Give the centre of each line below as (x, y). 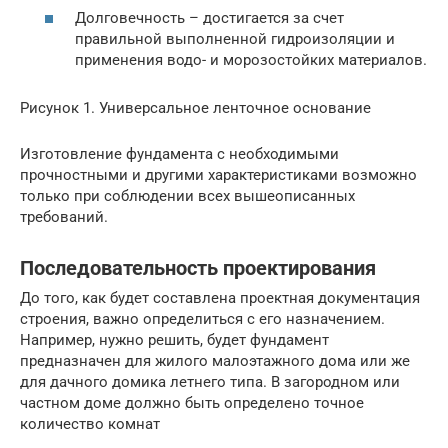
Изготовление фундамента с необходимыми (179, 154)
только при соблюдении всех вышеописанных (187, 196)
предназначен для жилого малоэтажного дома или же (215, 361)
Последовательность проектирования (198, 268)
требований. (64, 217)
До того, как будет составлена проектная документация (220, 298)
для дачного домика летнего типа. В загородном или (210, 382)
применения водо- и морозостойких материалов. (251, 60)
